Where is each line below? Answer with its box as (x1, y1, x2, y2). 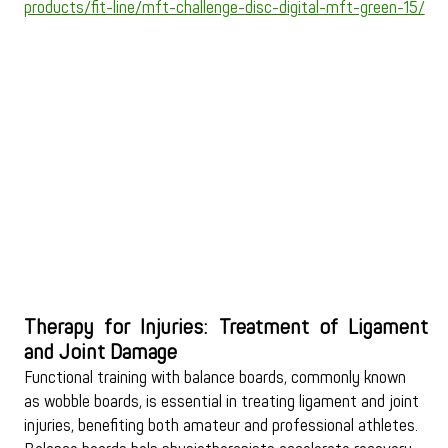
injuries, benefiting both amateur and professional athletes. (23, 416, 422, 437)
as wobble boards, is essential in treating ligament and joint (23, 392, 423, 413)
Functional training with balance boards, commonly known (23, 368, 410, 389)
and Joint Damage (23, 340, 177, 366)
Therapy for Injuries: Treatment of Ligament (23, 315, 429, 341)
